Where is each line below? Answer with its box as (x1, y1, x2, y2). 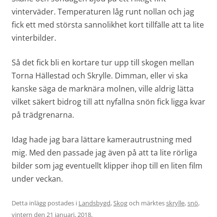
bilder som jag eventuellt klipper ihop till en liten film (12, 160, 202, 171)
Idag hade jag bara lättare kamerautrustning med (12, 134, 192, 145)
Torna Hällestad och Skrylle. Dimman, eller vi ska (12, 70, 188, 81)
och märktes (127, 199, 166, 208)
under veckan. (12, 173, 63, 185)
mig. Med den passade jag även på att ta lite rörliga (12, 147, 197, 158)
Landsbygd (78, 199, 110, 208)
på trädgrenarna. (12, 109, 76, 121)
